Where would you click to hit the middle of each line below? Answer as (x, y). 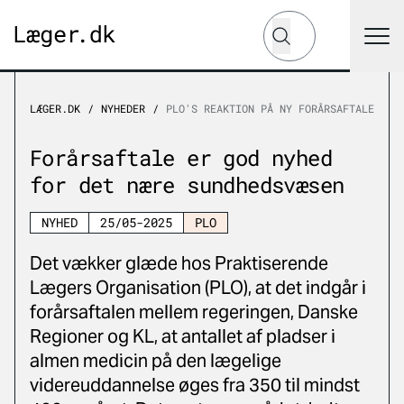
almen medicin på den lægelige (156, 361)
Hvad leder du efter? (330, 19)
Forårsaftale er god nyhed (181, 158)
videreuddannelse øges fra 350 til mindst (195, 385)
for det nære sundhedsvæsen (187, 185)
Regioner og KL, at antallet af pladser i (183, 336)
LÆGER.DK (55, 108)
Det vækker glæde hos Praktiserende (179, 263)
